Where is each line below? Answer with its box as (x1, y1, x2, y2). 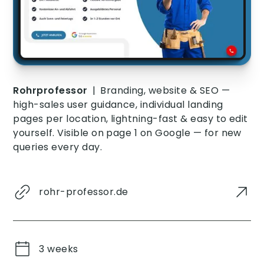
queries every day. (13, 140, 103, 154)
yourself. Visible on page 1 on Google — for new (13, 126, 242, 140)
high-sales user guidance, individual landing (13, 98, 223, 112)
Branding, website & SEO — (100, 84, 230, 98)
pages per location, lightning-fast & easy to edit (13, 112, 248, 126)
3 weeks (39, 242, 78, 256)
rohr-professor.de (39, 185, 128, 199)
